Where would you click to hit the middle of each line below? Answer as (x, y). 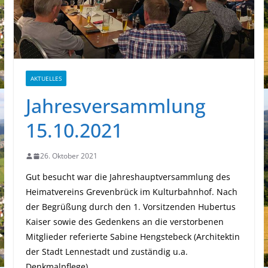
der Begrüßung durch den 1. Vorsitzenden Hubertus (130, 207)
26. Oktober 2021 (68, 156)
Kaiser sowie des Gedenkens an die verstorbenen (124, 222)
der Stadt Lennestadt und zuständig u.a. (106, 252)
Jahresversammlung (115, 106)
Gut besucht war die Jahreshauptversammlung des (128, 177)
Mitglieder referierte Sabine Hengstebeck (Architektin (133, 237)
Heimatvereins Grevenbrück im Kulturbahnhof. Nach (131, 192)
